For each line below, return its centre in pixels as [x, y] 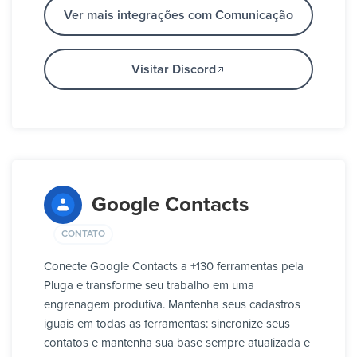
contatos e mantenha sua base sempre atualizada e [177, 343]
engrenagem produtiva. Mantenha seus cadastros [172, 305]
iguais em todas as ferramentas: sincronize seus [167, 324]
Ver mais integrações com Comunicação [178, 16]
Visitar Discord [174, 70]
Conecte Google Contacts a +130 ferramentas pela [174, 267]
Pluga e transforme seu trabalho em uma [149, 286]
